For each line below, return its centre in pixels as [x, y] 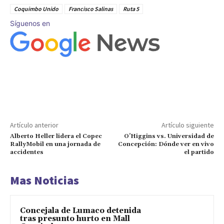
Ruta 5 [131, 9]
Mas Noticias [44, 180]
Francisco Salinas [91, 9]
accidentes [27, 152]
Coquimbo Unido [36, 9]
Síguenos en [30, 23]
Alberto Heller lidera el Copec [56, 136]
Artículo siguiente [187, 125]
